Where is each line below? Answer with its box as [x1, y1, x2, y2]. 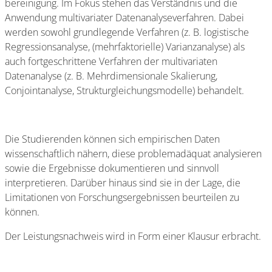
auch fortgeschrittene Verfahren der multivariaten [5, 55, 217, 68]
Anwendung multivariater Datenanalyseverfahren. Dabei [5, 11, 244, 24]
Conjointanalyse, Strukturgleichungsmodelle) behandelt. [5, 84, 244, 97]
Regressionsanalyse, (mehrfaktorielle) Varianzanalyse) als [5, 40, 245, 53]
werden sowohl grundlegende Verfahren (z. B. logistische [5, 25, 249, 39]
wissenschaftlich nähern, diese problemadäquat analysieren [5, 147, 262, 160]
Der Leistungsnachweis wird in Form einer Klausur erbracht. [5, 229, 261, 243]
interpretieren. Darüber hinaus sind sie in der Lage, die [5, 176, 240, 189]
